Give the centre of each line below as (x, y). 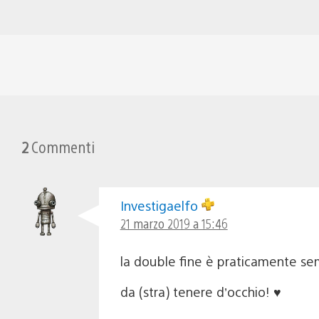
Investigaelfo (161, 205)
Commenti (62, 146)
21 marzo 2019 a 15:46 (174, 223)
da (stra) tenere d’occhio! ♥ (200, 291)
